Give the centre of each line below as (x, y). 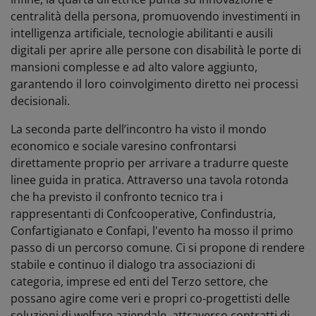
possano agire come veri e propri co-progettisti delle (150, 298)
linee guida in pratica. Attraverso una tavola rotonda (150, 180)
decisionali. (40, 101)
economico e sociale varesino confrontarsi (123, 146)
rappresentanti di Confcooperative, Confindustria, (143, 213)
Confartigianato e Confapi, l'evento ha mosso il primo (152, 230)
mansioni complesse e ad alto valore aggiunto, (134, 67)
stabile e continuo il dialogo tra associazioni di (133, 264)
